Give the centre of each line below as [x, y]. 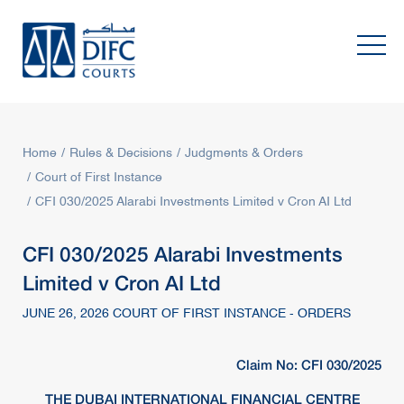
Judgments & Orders [244, 153]
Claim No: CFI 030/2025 [309, 364]
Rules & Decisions [121, 153]
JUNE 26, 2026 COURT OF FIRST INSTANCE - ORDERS [187, 314]
